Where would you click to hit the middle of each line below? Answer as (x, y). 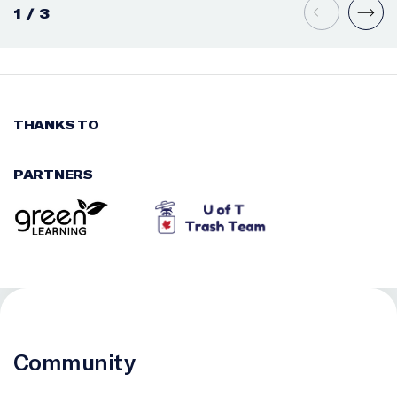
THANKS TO (56, 125)
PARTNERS (53, 175)
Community (74, 362)
